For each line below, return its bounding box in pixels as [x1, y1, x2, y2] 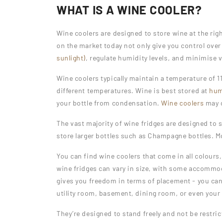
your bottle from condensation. [56, 99, 162, 107]
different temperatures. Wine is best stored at [56, 86, 208, 95]
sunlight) [56, 54, 86, 62]
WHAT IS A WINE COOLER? [56, 2, 202, 17]
